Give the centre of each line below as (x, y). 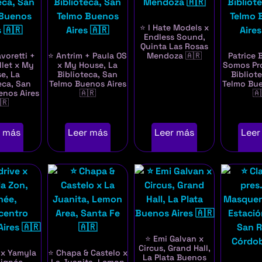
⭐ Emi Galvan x (175, 239)
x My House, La (88, 65)
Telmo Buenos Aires (87, 84)
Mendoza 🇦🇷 (175, 56)
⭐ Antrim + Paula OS (88, 56)
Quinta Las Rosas (175, 46)
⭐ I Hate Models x (175, 28)
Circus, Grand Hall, (174, 248)
